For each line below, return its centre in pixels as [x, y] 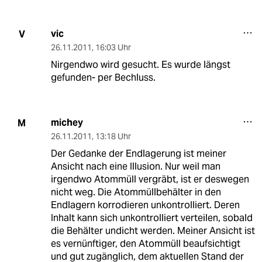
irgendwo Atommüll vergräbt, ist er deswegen [150, 180]
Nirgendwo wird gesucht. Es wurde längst [140, 65]
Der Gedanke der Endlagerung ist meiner [138, 154]
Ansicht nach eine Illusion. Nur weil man [135, 167]
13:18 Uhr [113, 137]
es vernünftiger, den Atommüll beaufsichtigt [145, 244]
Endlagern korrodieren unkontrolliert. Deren [145, 205]
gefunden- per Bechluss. [103, 78]
